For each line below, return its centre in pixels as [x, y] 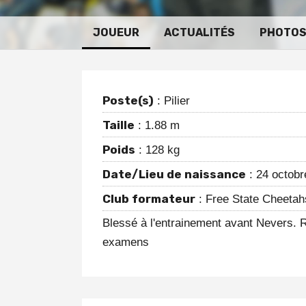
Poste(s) [128, 100]
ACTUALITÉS [199, 32]
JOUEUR [116, 32]
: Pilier [172, 101]
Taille [119, 125]
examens [126, 242]
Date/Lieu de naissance [174, 174]
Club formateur [149, 199]
